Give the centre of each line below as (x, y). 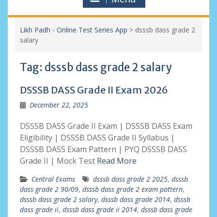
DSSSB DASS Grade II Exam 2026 (94, 90)
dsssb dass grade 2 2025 (130, 179)
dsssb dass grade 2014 (135, 199)
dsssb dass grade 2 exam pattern (132, 189)
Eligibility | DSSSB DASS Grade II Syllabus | (97, 138)
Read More (116, 161)
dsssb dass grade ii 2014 (100, 209)
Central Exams (53, 179)
